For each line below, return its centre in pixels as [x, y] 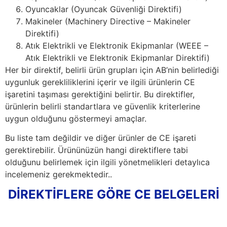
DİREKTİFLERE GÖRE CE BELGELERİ [113, 194]
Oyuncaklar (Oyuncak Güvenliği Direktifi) [104, 9]
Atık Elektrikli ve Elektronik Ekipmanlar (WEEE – [117, 45]
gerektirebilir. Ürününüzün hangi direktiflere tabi [97, 150]
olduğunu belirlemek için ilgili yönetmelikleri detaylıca [107, 162]
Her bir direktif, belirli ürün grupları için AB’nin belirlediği [112, 70]
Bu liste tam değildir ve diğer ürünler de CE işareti [101, 138]
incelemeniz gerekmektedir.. [59, 175]
